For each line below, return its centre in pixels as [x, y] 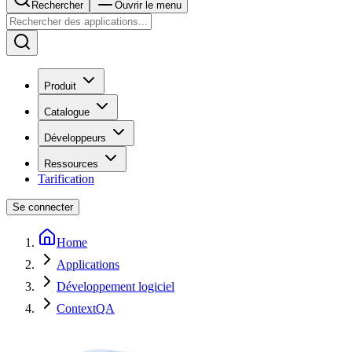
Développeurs [75, 138]
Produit [60, 86]
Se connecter [43, 207]
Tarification [66, 179]
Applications [88, 264]
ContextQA [86, 308]
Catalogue [67, 112]
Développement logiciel [115, 286]
